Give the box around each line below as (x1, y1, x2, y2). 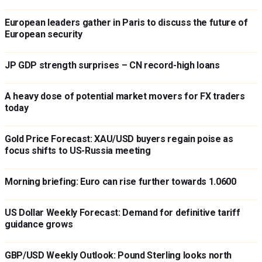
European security (5, 29, 82, 40)
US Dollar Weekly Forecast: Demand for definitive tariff (5, 207, 240, 218)
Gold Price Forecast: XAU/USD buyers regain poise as (5, 133, 233, 144)
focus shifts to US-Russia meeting (5, 145, 151, 156)
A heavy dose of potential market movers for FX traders (5, 91, 245, 102)
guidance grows (5, 219, 73, 230)
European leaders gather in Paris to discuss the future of (5, 17, 248, 28)
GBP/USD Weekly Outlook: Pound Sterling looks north (5, 250, 232, 261)
